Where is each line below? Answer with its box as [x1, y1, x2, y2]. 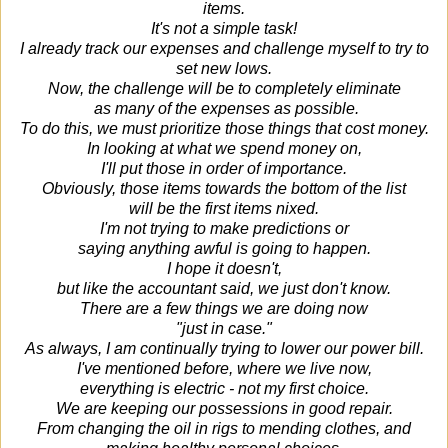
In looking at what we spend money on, [86, 139, 362, 157]
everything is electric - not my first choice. [79, 379, 369, 397]
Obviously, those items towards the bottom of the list [42, 179, 406, 197]
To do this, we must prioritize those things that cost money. [19, 119, 429, 137]
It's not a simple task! [151, 19, 297, 37]
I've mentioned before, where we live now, [76, 359, 372, 377]
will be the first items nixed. [129, 199, 319, 217]
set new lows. [176, 59, 272, 77]
